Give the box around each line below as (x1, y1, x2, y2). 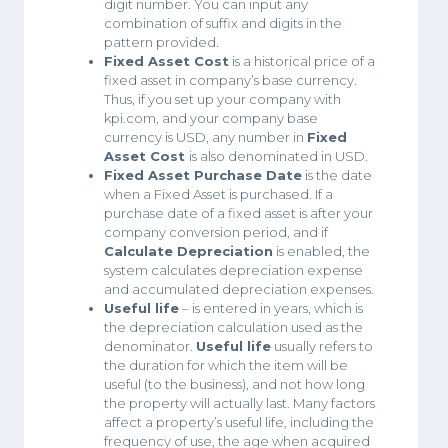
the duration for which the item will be (104, 356, 348, 373)
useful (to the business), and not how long (104, 375, 365, 392)
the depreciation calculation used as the (104, 318, 363, 335)
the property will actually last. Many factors (104, 394, 375, 411)
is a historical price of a (229, 52, 375, 69)
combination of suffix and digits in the (104, 14, 342, 31)
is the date (302, 166, 372, 183)
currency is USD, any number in (104, 128, 307, 145)
